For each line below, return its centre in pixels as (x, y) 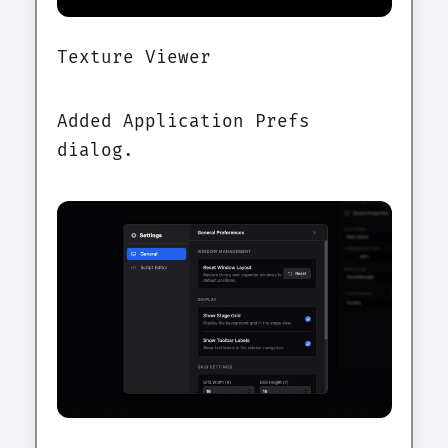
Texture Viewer (133, 58)
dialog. (95, 151)
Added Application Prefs (183, 122)
